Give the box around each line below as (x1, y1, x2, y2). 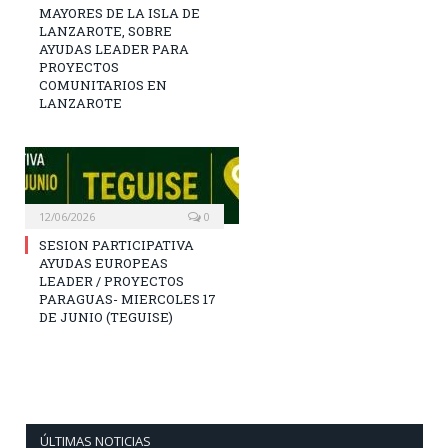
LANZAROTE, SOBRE (39, 22, 172, 41)
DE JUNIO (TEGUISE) (39, 308, 173, 327)
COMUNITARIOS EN (39, 76, 167, 95)
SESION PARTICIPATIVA (39, 236, 194, 255)
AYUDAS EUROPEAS (39, 254, 168, 273)
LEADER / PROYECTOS (39, 272, 184, 291)
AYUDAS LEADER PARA (39, 40, 189, 59)
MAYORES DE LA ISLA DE (39, 4, 200, 23)
